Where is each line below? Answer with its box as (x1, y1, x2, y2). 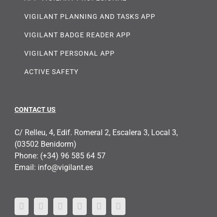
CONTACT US (15, 105, 56, 113)
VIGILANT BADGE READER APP (24, 31, 131, 39)
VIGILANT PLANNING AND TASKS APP (24, 12, 155, 20)
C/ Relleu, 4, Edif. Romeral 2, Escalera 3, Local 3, (15, 127, 178, 137)
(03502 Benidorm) (15, 139, 77, 149)
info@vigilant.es (38, 162, 93, 172)
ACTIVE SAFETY (24, 67, 78, 76)
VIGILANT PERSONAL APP (24, 49, 115, 57)
